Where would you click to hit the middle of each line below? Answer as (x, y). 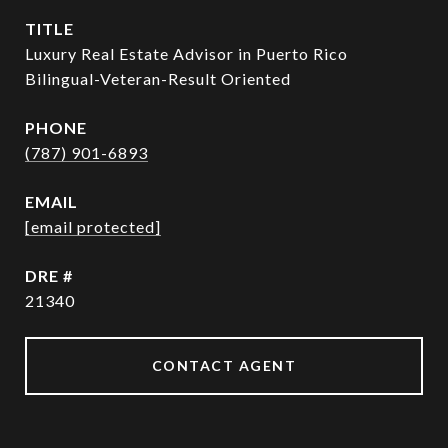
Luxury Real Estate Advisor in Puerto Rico (186, 53)
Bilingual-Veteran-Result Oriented (158, 78)
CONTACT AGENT (224, 365)
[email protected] (93, 226)
